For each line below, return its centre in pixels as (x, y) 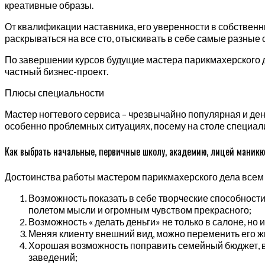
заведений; (53, 257)
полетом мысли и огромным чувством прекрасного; (140, 210)
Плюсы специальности (54, 92)
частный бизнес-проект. (56, 71)
